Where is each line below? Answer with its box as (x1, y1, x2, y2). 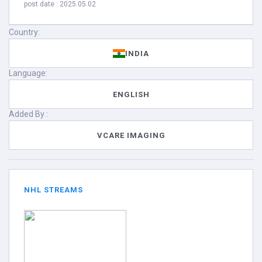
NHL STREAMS (24, 185, 83, 194)
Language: (9, 68, 47, 78)
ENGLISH (112, 89, 150, 99)
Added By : (9, 109, 48, 119)
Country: (9, 27, 40, 37)
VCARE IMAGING (96, 130, 166, 140)
